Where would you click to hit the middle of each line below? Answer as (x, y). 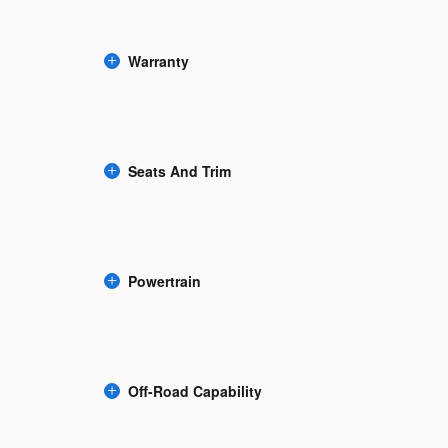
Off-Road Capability (195, 391)
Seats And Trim (179, 171)
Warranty (158, 61)
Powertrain (164, 281)
